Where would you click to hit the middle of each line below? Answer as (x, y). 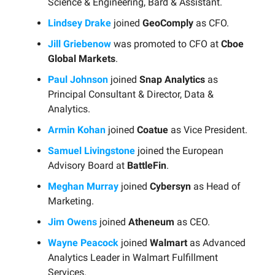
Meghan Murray (83, 186)
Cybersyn (170, 186)
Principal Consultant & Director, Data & (131, 94)
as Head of (216, 186)
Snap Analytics (172, 79)
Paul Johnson (78, 79)
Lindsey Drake (79, 23)
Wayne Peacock (83, 242)
